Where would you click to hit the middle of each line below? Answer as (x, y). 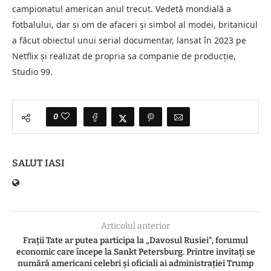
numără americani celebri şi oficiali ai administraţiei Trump (135, 264)
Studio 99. (32, 72)
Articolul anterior (135, 226)
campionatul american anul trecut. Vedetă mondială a (122, 9)
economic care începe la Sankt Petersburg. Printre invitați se (135, 252)
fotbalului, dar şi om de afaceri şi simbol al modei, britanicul (135, 25)
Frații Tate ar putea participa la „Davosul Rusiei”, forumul (135, 241)
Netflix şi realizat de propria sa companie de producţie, (124, 56)
